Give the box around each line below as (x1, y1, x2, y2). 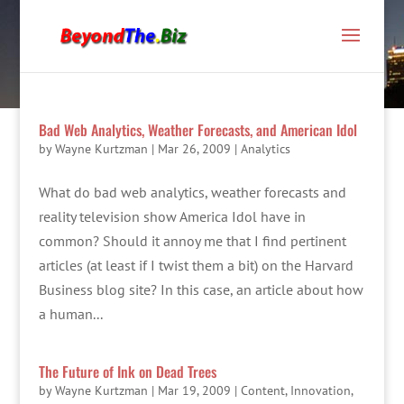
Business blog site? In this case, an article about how (38, 280, 363, 298)
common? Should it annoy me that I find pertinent (38, 232, 346, 250)
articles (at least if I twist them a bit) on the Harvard (38, 256, 353, 274)
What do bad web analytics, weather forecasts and (38, 183, 346, 201)
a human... (38, 305, 103, 323)
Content (240, 382, 285, 399)
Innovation (289, 382, 351, 399)
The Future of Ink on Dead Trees (38, 361, 216, 382)
